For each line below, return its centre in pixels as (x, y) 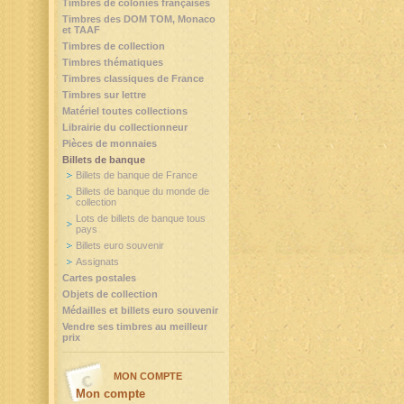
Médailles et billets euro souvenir (140, 310)
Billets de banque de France (137, 175)
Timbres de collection (114, 46)
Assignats (97, 262)
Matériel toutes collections (125, 111)
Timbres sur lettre (104, 95)
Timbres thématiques (113, 62)
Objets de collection (110, 294)
